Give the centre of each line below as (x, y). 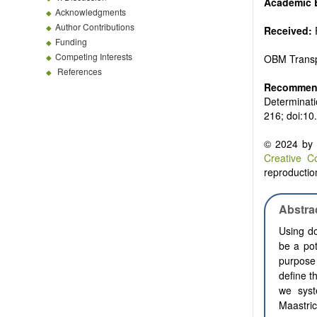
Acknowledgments (91, 12)
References (80, 71)
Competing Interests (94, 56)
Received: (288, 31)
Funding (71, 41)
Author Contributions (95, 27)
